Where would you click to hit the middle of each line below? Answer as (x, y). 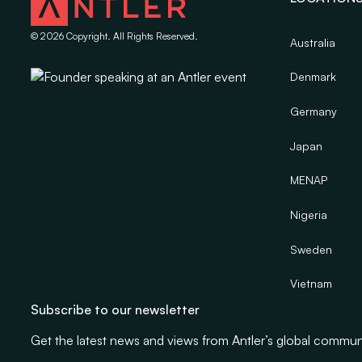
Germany (314, 112)
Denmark (314, 77)
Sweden (311, 249)
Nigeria (309, 215)
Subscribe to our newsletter (115, 310)
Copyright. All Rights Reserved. (130, 36)
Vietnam (311, 284)
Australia (313, 42)
